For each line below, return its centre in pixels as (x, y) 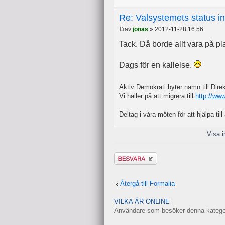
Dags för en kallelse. (156, 65)
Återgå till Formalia (147, 184)
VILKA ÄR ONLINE (142, 202)
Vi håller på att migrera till (157, 96)
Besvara (126, 156)
